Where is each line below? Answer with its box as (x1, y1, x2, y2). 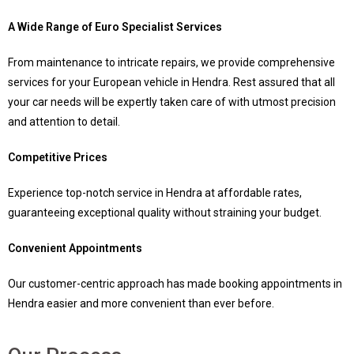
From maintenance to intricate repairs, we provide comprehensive (8, 55, 335, 69)
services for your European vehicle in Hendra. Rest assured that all (8, 75, 335, 88)
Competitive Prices (8, 150, 107, 164)
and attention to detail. (8, 115, 120, 128)
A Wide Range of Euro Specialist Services (8, 20, 222, 33)
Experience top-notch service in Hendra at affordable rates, (8, 186, 302, 199)
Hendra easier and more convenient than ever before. (8, 296, 274, 310)
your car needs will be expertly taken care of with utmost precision (8, 95, 336, 108)
